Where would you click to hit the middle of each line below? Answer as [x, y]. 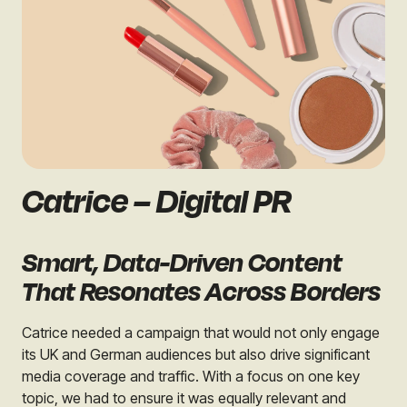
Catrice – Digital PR [157, 202]
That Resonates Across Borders [201, 293]
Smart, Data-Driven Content [182, 263]
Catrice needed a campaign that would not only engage [201, 333]
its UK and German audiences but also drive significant [196, 355]
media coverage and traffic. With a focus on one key [191, 377]
